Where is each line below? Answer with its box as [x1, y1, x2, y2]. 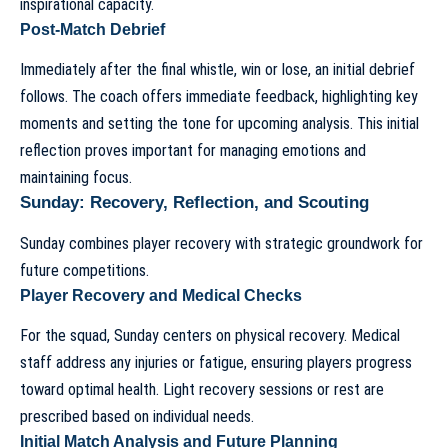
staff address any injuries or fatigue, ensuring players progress [20, 352, 412, 372]
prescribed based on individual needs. [20, 406, 254, 426]
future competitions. [20, 260, 149, 280]
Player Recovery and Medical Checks [20, 286, 302, 304]
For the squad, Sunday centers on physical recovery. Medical [20, 325, 400, 345]
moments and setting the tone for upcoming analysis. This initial [20, 114, 419, 134]
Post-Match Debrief [20, 21, 165, 39]
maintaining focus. [20, 168, 132, 188]
